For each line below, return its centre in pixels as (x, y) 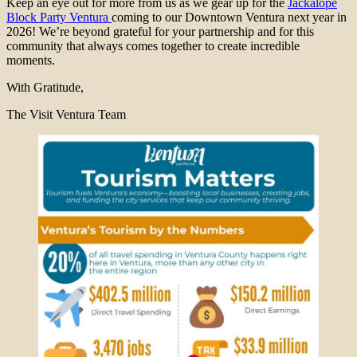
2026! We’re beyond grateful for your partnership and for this (160, 32)
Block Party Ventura (59, 18)
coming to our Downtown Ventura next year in (229, 18)
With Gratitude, (45, 88)
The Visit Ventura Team (66, 115)
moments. (31, 61)
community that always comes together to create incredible (153, 46)
